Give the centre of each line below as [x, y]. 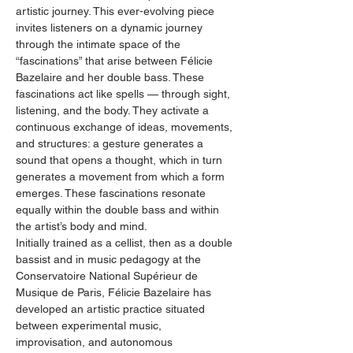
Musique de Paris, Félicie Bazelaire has [115, 292]
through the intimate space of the [100, 44]
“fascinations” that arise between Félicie [116, 61]
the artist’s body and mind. [82, 226]
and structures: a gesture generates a [111, 143]
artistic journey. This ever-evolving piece [117, 11]
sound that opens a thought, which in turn [121, 160]
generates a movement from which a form [122, 176]
